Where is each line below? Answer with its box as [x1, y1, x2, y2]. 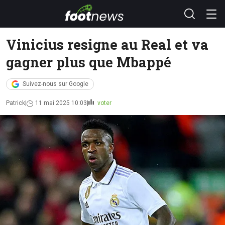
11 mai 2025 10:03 [35, 99, 87, 106]
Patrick [6, 99, 25, 106]
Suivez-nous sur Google [23, 80, 88, 87]
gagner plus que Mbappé [6, 53, 171, 71]
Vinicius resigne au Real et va [6, 35, 208, 53]
